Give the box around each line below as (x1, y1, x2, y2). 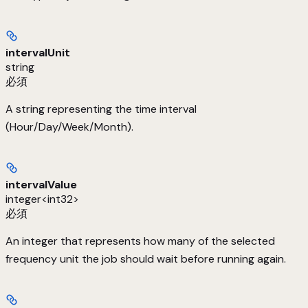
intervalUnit (5, 45, 70, 60)
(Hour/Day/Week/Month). (5, 119, 133, 134)
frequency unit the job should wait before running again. (5, 251, 286, 266)
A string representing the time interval (5, 101, 197, 116)
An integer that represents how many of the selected (5, 233, 275, 248)
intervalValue (5, 177, 77, 192)
